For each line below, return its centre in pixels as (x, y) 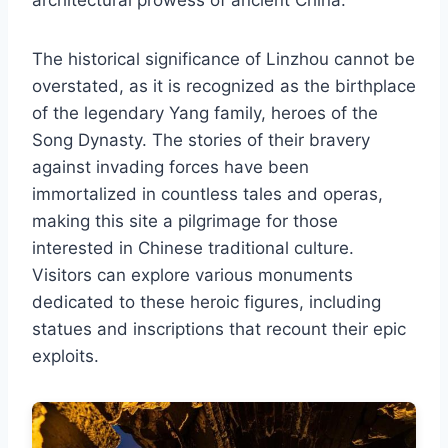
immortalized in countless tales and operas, (207, 193)
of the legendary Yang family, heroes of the (205, 112)
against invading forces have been (170, 166)
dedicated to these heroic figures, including (206, 301)
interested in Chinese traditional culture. (193, 247)
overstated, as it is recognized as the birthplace (224, 85)
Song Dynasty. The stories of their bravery (201, 139)
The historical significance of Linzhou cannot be (223, 58)
